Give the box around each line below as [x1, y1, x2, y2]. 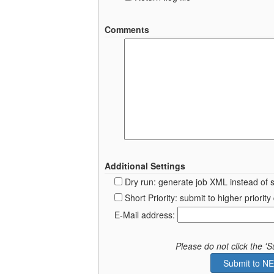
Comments [105, 23, 149, 35]
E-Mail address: [114, 208, 177, 221]
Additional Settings [105, 159, 185, 172]
